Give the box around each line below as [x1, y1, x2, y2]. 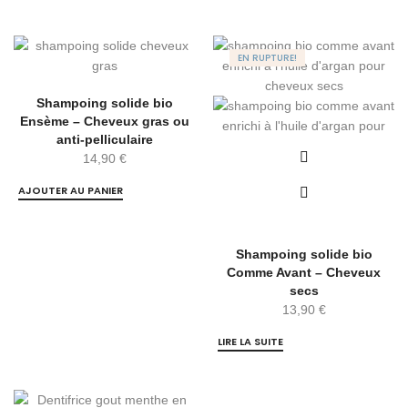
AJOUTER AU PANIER [18, 183, 123, 199]
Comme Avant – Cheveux [227, 265, 381, 280]
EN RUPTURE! [238, 51, 297, 66]
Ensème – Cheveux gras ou [19, 114, 189, 129]
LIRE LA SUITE [218, 334, 283, 350]
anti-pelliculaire [56, 132, 153, 148]
